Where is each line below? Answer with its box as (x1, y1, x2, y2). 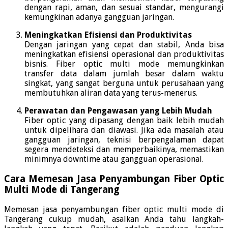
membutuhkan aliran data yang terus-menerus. (24, 88, 197, 98)
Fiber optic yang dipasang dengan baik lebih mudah (24, 116, 224, 126)
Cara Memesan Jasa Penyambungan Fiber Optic (4, 174, 224, 185)
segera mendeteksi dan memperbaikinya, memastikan (24, 145, 224, 155)
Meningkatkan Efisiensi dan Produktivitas (24, 30, 192, 40)
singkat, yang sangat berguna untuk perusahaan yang (24, 78, 224, 89)
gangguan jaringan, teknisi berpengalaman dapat (24, 135, 224, 145)
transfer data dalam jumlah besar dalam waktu (24, 69, 224, 79)
